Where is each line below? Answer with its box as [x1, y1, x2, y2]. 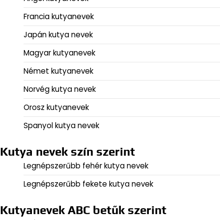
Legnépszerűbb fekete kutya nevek [24, 179, 153, 190]
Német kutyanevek [24, 66, 93, 77]
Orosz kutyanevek [24, 102, 89, 113]
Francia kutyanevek [24, 11, 94, 22]
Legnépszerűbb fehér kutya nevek [24, 161, 148, 171]
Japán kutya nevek [24, 29, 93, 40]
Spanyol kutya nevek [24, 120, 99, 131]
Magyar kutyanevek [24, 48, 95, 58]
